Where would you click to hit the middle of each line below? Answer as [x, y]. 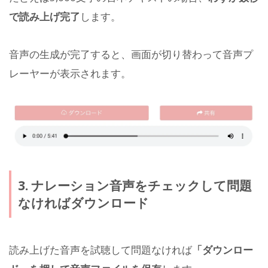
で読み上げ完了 [45, 17]
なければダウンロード [83, 202]
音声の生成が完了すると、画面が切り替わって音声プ [131, 54]
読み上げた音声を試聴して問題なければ [100, 249]
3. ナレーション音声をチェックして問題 [135, 185]
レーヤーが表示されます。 [70, 73]
